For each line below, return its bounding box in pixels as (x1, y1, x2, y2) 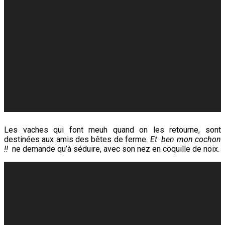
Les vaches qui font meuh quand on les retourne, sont (4, 125, 221, 135)
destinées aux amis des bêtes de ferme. (4, 135, 150, 145)
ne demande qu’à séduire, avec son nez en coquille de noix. (12, 144, 219, 154)
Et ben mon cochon (150, 135, 221, 145)
